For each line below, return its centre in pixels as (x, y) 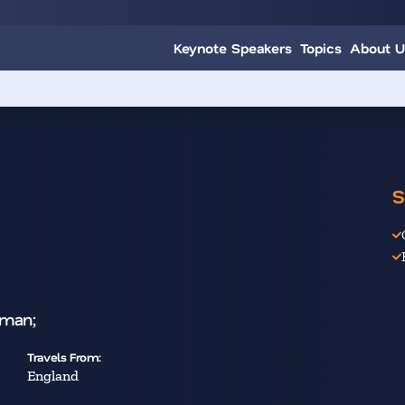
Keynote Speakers (233, 48)
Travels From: (64, 357)
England (53, 376)
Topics (321, 48)
